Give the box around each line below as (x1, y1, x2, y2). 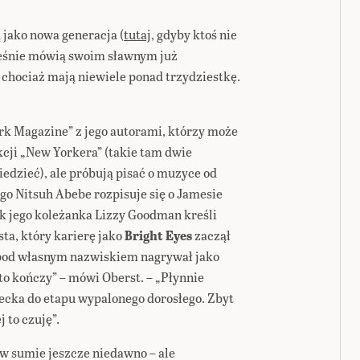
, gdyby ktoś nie (151, 25, 237, 43)
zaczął (192, 226, 231, 244)
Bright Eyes (125, 226, 192, 244)
